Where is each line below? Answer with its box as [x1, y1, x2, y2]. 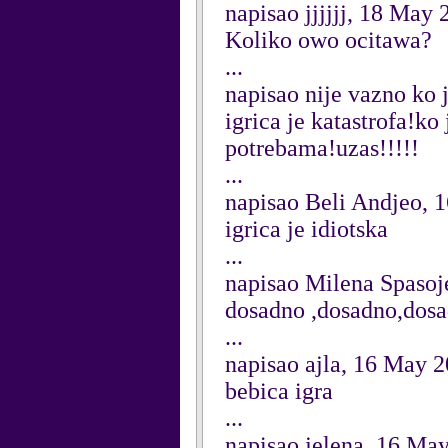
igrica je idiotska [225, 216, 388, 242]
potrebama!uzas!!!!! [225, 135, 419, 161]
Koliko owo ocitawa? [225, 27, 432, 53]
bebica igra [225, 378, 333, 404]
